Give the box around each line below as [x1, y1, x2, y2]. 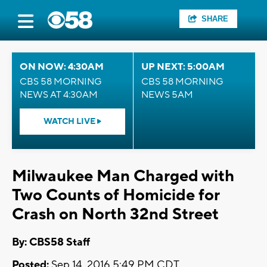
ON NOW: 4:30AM [20, 61, 104, 73]
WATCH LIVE [44, 116, 97, 127]
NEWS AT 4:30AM [20, 89, 98, 101]
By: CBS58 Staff [12, 235, 90, 250]
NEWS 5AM [141, 89, 193, 101]
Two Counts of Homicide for [12, 185, 219, 206]
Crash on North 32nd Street [12, 204, 219, 225]
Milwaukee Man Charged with [12, 166, 234, 187]
